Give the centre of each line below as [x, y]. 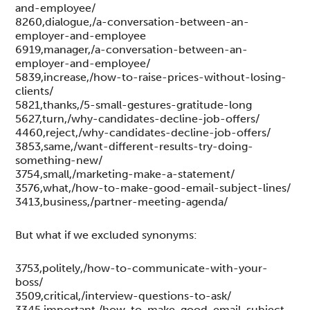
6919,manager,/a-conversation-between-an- [132, 49]
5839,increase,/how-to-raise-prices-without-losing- [151, 77]
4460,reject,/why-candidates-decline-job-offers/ [143, 132]
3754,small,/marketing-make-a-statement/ [125, 174]
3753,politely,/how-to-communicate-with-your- [142, 268]
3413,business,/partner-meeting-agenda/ [122, 201]
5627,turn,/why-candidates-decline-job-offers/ [138, 118]
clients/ [35, 91]
